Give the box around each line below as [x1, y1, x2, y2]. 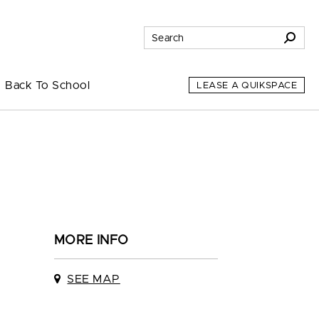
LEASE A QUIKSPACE [197, 80, 297, 90]
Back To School [5, 79, 90, 91]
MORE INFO [54, 234, 129, 247]
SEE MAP [67, 273, 120, 285]
